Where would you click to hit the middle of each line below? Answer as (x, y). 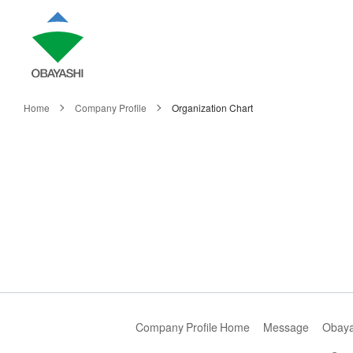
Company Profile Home (192, 327)
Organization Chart (212, 108)
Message (286, 327)
